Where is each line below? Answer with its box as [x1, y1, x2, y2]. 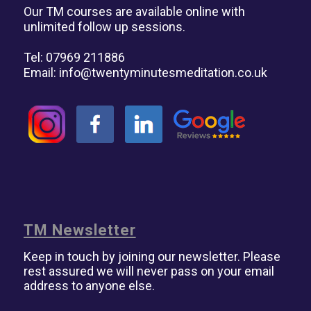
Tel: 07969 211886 [23, 49, 125, 65]
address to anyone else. [23, 278, 155, 293]
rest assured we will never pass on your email [23, 263, 274, 278]
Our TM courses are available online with [23, 3, 245, 19]
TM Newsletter [23, 221, 136, 239]
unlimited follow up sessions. [23, 19, 185, 34]
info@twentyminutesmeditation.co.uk [58, 65, 267, 80]
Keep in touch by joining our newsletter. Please [23, 249, 280, 264]
